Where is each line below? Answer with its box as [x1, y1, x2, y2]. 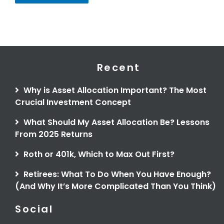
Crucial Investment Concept [15, 96, 131, 108]
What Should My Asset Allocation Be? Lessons [21, 116, 209, 128]
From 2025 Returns [15, 128, 92, 140]
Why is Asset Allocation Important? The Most [21, 84, 206, 96]
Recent [96, 60, 140, 75]
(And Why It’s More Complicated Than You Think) [15, 180, 216, 192]
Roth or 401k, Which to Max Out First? [21, 148, 174, 160]
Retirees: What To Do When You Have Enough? [21, 168, 211, 180]
